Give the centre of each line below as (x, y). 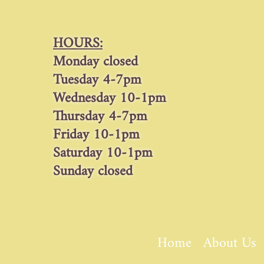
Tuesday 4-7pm (97, 80)
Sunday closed (93, 172)
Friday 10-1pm (96, 135)
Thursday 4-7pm (100, 117)
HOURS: (78, 44)
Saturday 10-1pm (103, 154)
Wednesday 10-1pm (110, 99)
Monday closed (95, 62)
